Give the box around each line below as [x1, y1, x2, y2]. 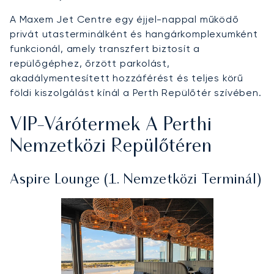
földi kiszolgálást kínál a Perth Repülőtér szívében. [10, 86, 262, 98]
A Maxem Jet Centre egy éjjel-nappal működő [10, 13, 239, 25]
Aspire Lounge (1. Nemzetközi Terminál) [10, 173, 262, 187]
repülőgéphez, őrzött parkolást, [10, 57, 170, 69]
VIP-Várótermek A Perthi [10, 116, 212, 135]
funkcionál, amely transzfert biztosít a [10, 42, 201, 54]
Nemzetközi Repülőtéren [10, 138, 212, 156]
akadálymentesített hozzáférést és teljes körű [10, 72, 243, 84]
